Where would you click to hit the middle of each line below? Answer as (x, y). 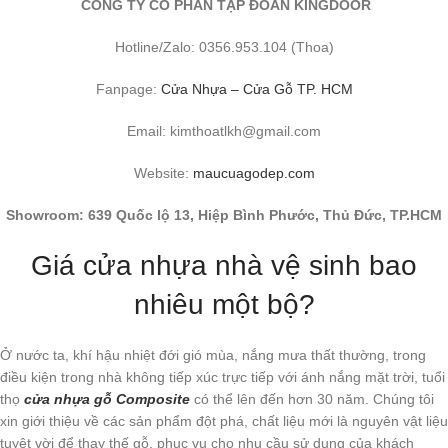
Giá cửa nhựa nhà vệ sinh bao (224, 266)
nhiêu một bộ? (224, 305)
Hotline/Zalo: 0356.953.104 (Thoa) (224, 47)
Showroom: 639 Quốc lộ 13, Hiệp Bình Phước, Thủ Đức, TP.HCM (224, 215)
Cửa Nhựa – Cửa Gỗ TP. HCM (256, 89)
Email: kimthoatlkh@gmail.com (224, 131)
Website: (163, 173)
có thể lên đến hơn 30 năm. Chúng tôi (312, 399)
